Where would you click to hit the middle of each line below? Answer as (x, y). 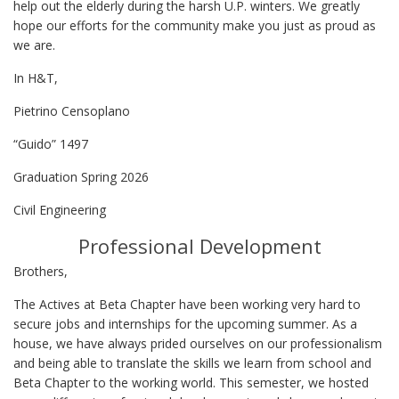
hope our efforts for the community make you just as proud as (195, 25)
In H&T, (36, 77)
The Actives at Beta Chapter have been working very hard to (187, 304)
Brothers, (41, 271)
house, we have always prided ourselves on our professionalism (198, 343)
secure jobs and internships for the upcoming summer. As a (185, 323)
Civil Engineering (60, 209)
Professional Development (199, 245)
